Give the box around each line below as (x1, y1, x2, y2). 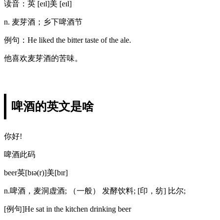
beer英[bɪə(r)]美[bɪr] (4, 168, 68, 177)
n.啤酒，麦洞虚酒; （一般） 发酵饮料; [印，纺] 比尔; (4, 186, 186, 195)
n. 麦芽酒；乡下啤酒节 (4, 17, 82, 26)
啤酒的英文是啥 (11, 100, 94, 113)
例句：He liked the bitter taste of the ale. (4, 35, 131, 44)
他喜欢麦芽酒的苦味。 (4, 54, 82, 62)
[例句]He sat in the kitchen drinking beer (4, 204, 131, 213)
